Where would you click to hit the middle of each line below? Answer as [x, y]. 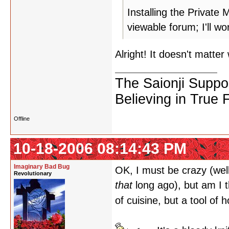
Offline [22, 119]
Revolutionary [33, 173]
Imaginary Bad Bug [42, 167]
